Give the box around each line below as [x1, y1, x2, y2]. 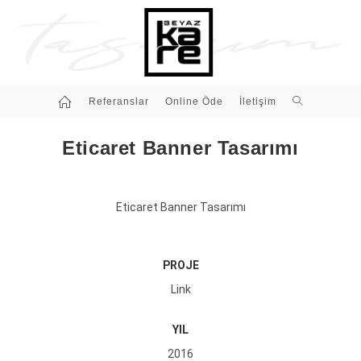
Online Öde [164, 95, 223, 107]
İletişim [239, 95, 276, 107]
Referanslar [88, 95, 149, 107]
